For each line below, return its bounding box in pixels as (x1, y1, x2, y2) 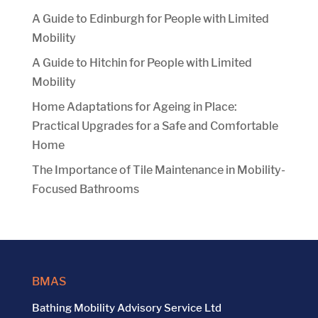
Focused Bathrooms (31, 182, 139, 196)
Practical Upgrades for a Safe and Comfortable (31, 119, 278, 133)
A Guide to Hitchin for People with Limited (31, 55, 252, 70)
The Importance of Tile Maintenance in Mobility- (31, 163, 285, 177)
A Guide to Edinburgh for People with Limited (31, 11, 269, 26)
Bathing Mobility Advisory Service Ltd (31, 301, 221, 314)
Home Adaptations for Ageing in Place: (31, 99, 237, 114)
